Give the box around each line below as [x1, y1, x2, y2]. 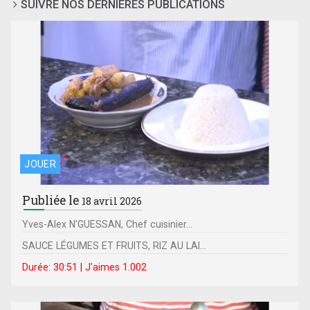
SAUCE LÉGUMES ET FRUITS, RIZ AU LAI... [22, 239, 207, 251]
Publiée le [22, 192, 82, 208]
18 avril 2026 [82, 194, 143, 208]
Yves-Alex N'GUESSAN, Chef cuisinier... [22, 218, 193, 230]
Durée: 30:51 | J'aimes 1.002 [22, 261, 147, 273]
